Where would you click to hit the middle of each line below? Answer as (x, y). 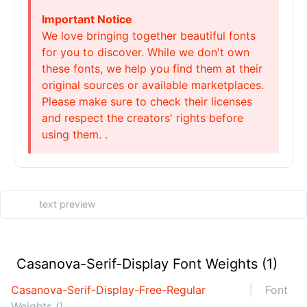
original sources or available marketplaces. (153, 85)
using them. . (75, 134)
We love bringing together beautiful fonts (149, 36)
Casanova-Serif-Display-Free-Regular (108, 290)
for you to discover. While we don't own (146, 52)
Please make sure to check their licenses (147, 101)
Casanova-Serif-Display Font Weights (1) (147, 264)
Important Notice (87, 19)
